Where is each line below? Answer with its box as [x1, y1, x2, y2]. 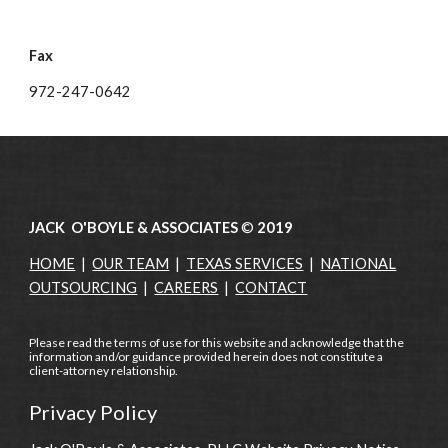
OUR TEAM [92, 255, 170, 272]
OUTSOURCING [29, 279, 138, 296]
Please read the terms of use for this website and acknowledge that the [29, 335, 405, 350]
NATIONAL [320, 255, 397, 272]
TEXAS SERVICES [186, 255, 304, 272]
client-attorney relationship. [29, 363, 179, 378]
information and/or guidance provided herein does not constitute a [29, 349, 384, 364]
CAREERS [154, 279, 219, 296]
